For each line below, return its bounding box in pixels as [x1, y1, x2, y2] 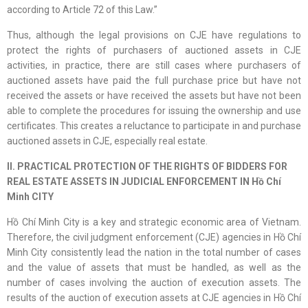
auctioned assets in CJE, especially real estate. [7, 135, 208, 147]
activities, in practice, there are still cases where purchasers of [7, 60, 301, 71]
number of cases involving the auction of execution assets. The [7, 277, 301, 289]
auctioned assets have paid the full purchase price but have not [7, 75, 301, 87]
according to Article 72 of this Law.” [7, 4, 157, 16]
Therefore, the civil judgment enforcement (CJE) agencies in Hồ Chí [7, 232, 301, 243]
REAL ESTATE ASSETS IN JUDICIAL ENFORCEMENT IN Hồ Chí [7, 176, 281, 188]
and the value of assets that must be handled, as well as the [7, 262, 301, 274]
